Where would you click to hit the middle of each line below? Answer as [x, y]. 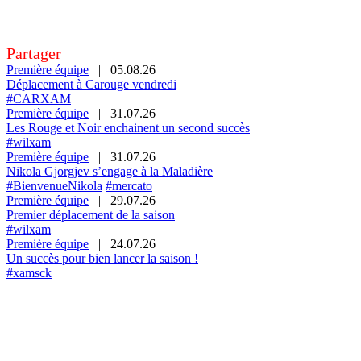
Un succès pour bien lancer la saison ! [102, 258]
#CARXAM [39, 98]
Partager [34, 53]
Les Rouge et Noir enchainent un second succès [128, 127]
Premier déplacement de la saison [91, 214]
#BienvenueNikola [54, 185]
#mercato [129, 185]
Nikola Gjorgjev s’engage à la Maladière [110, 171]
